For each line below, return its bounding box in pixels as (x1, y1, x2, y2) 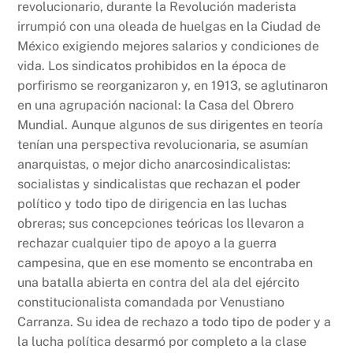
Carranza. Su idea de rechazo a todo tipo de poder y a (17, 314, 332, 330)
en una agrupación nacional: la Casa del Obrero (17, 98, 295, 113)
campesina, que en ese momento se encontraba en (17, 255, 314, 271)
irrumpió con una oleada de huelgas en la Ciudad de (17, 19, 321, 35)
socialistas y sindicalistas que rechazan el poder (17, 176, 301, 192)
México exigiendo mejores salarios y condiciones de (17, 39, 320, 54)
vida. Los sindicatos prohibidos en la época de (17, 58, 287, 74)
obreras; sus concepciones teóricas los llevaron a (17, 216, 305, 232)
